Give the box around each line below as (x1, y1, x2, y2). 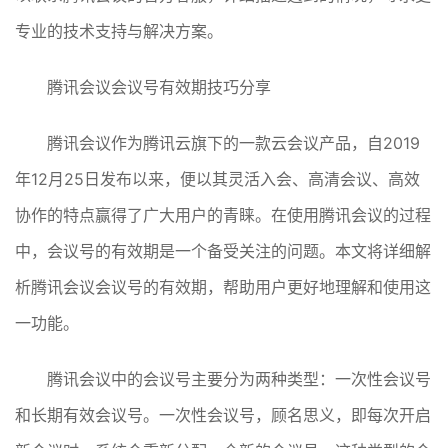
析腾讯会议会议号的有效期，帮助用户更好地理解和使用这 (15, 277, 431, 298)
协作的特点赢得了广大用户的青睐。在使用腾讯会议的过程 (15, 205, 431, 226)
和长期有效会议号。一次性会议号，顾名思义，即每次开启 (15, 405, 431, 426)
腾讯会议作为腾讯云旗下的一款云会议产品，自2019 (47, 133, 420, 154)
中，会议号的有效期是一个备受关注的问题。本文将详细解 (15, 241, 431, 262)
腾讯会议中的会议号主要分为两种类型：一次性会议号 (47, 369, 431, 390)
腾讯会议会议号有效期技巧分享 (47, 77, 271, 98)
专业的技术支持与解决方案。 (15, 21, 223, 42)
